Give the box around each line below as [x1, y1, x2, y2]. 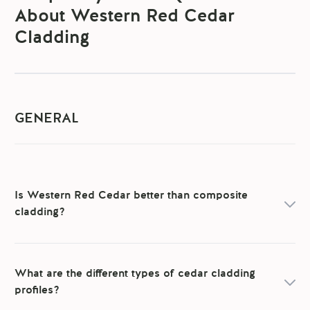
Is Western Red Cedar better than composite [15, 190, 248, 202]
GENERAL [15, 112, 80, 127]
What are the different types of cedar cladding [15, 268, 256, 280]
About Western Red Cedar [15, 8, 235, 26]
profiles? [15, 285, 60, 297]
